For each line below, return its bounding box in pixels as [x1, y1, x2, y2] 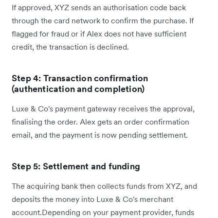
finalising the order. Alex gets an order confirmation [12, 117, 189, 127]
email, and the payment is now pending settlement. [12, 130, 188, 140]
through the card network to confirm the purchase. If [12, 16, 194, 26]
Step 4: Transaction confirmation [12, 73, 148, 84]
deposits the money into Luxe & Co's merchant [12, 194, 173, 204]
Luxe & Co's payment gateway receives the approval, [12, 104, 195, 114]
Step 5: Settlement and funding [12, 161, 140, 172]
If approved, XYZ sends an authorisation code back [12, 2, 186, 13]
